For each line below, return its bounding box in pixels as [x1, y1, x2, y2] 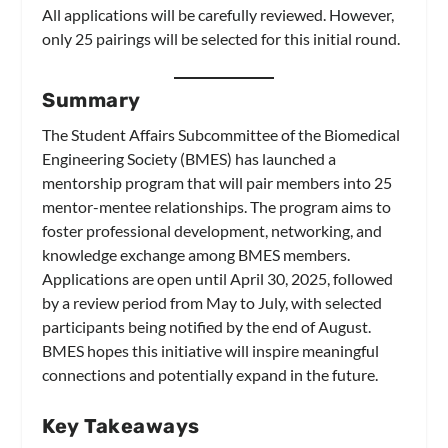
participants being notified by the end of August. [42, 317, 372, 337]
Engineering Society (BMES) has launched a [42, 149, 337, 169]
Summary [42, 88, 141, 113]
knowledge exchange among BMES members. [42, 245, 351, 265]
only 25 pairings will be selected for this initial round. [42, 29, 404, 49]
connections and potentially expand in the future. [42, 365, 379, 385]
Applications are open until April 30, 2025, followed [42, 269, 394, 289]
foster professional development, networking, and [42, 221, 383, 241]
